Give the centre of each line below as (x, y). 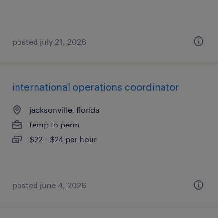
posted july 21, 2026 (49, 42)
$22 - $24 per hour (63, 139)
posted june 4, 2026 (49, 185)
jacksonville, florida (64, 110)
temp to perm (54, 124)
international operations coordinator (96, 87)
